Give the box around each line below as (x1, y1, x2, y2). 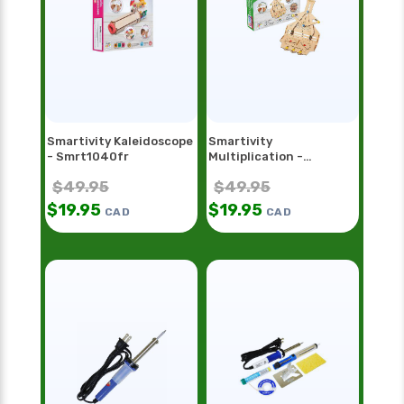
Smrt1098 (208, 165, 269, 179)
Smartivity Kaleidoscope (47, 134, 193, 149)
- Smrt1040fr (47, 150, 129, 164)
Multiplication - (208, 150, 303, 164)
